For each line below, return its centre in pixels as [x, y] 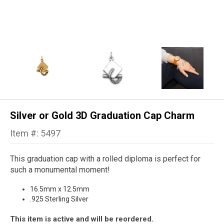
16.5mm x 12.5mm [60, 189]
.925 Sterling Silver [59, 199]
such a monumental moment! [60, 170]
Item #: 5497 [35, 133]
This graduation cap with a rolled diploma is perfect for [105, 159]
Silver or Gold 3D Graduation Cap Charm [102, 116]
